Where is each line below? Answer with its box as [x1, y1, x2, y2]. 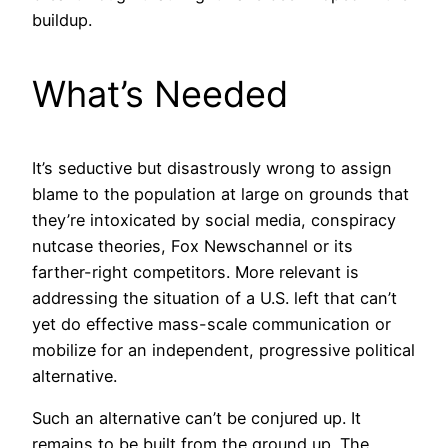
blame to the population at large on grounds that [32, 183, 409, 204]
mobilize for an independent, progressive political [32, 339, 415, 360]
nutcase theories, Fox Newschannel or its [32, 235, 353, 256]
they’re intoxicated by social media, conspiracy [32, 209, 396, 230]
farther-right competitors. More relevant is [32, 261, 359, 282]
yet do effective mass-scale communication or [32, 313, 391, 334]
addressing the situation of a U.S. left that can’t [32, 287, 397, 308]
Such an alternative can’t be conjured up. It [32, 407, 361, 428]
